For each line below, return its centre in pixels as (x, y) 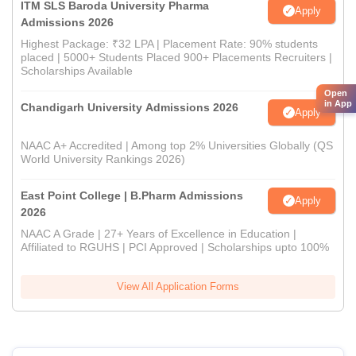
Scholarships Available (77, 71)
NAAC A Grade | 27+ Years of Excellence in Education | (159, 234)
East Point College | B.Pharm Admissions (132, 196)
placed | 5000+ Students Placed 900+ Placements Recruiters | (176, 58)
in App (338, 103)
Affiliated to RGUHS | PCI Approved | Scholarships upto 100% (175, 248)
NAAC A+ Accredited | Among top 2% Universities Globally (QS (177, 146)
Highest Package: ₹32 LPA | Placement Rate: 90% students (169, 44)
